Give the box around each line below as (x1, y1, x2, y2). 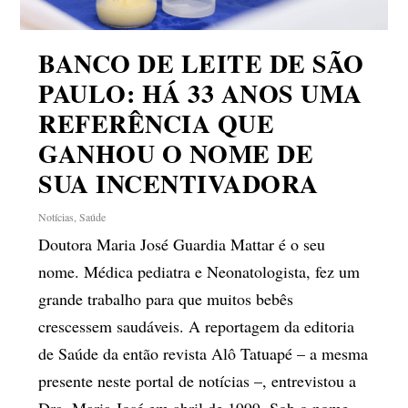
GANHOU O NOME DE (38, 134, 314, 172)
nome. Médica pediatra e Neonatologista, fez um (38, 260, 361, 282)
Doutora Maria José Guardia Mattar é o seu (38, 232, 326, 255)
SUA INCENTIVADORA (38, 164, 319, 202)
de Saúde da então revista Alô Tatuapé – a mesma (38, 342, 369, 364)
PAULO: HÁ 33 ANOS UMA (38, 74, 362, 112)
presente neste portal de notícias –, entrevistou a (38, 369, 357, 392)
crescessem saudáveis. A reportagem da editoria (38, 314, 355, 337)
